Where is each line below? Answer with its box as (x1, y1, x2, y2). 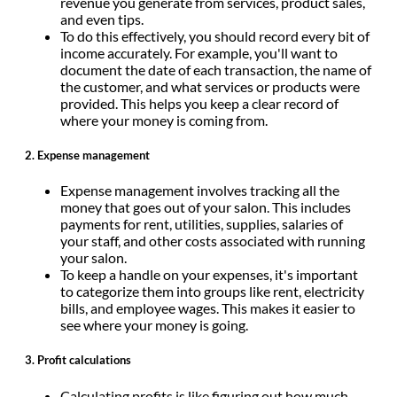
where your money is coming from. (60, 111, 270, 128)
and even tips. (60, 10, 146, 27)
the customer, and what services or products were (60, 77, 360, 95)
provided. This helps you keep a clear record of (60, 94, 339, 112)
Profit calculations (37, 353, 131, 368)
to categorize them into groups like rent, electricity (60, 283, 364, 300)
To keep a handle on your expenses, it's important (60, 266, 358, 284)
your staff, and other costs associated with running (60, 232, 365, 250)
